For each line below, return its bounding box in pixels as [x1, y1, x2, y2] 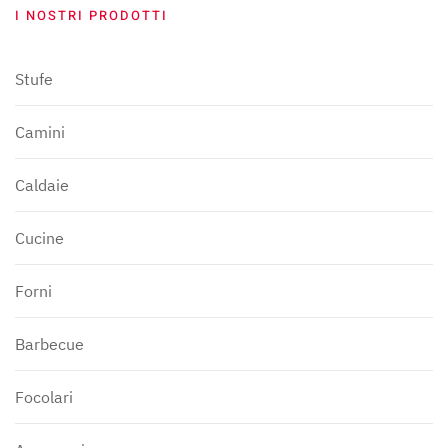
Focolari [15, 387, 73, 408]
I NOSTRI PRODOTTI [15, 6, 168, 26]
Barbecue [15, 334, 84, 355]
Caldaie [15, 175, 69, 196]
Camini [15, 122, 65, 143]
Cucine [15, 228, 64, 249]
